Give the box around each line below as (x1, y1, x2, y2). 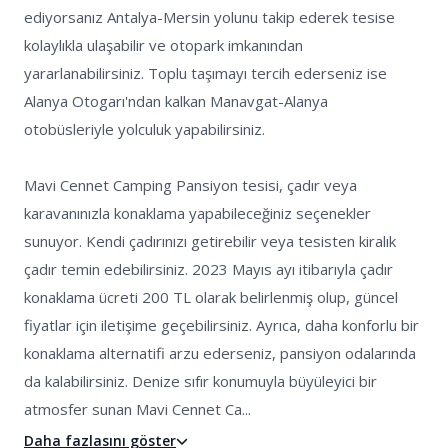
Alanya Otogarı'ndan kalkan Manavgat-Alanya (24, 91, 332, 111)
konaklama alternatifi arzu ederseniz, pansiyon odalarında (24, 343, 420, 363)
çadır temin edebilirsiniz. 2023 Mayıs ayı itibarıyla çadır (24, 259, 397, 279)
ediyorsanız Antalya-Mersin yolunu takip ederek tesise (24, 7, 399, 27)
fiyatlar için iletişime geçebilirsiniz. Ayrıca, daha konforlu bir (24, 315, 423, 335)
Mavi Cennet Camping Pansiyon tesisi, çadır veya (24, 175, 361, 195)
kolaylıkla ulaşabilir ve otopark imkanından (24, 35, 307, 55)
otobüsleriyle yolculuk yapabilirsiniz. (24, 119, 265, 139)
